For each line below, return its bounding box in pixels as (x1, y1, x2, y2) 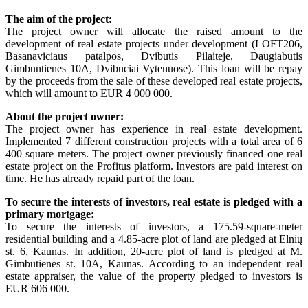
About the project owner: (5, 111, 124, 123)
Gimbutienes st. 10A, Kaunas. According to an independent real (5, 258, 302, 270)
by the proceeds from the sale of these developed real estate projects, (5, 75, 302, 87)
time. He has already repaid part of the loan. (5, 173, 195, 185)
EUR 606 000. (5, 283, 72, 295)
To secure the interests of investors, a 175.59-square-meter (5, 221, 302, 233)
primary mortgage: (5, 208, 94, 221)
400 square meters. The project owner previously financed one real (5, 148, 302, 160)
